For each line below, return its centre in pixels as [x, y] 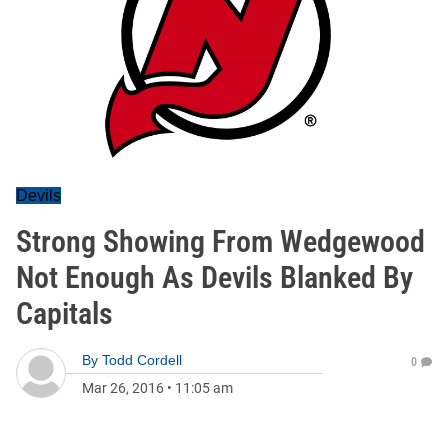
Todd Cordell [142, 360]
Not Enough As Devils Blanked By [214, 277]
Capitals [64, 313]
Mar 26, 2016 [123, 388]
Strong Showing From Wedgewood [220, 241]
